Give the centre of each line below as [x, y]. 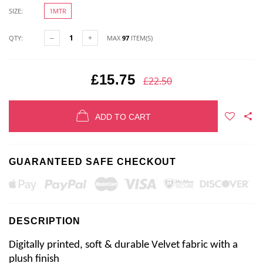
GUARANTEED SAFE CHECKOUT [92, 162]
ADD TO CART [123, 117]
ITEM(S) [141, 38]
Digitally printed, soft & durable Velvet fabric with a [123, 245]
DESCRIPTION [45, 221]
